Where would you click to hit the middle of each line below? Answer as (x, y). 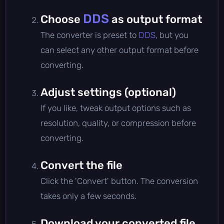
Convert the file (81, 165)
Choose (62, 19)
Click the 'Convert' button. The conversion (119, 181)
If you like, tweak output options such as (116, 108)
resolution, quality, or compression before (118, 123)
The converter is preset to (89, 35)
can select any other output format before (119, 50)
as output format (155, 19)
